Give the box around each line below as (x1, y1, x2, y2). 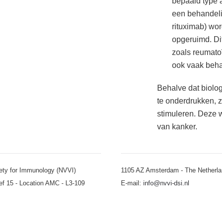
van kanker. (157, 122, 199, 131)
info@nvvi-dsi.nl (143, 179, 189, 187)
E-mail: (121, 179, 143, 187)
